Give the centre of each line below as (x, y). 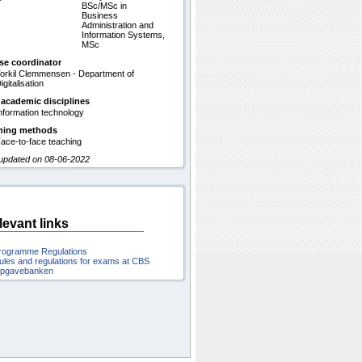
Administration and (118, 25)
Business (100, 15)
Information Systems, (123, 35)
